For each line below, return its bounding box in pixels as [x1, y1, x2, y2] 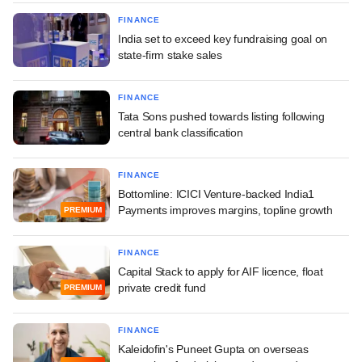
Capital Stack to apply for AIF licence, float [118, 264, 323, 278]
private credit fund [118, 280, 206, 294]
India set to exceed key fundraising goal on [118, 32, 327, 45]
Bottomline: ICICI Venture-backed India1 [118, 187, 315, 200]
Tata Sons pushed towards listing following [118, 109, 325, 123]
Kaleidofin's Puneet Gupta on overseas [118, 342, 309, 356]
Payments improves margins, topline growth [118, 203, 333, 217]
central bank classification [118, 125, 243, 139]
